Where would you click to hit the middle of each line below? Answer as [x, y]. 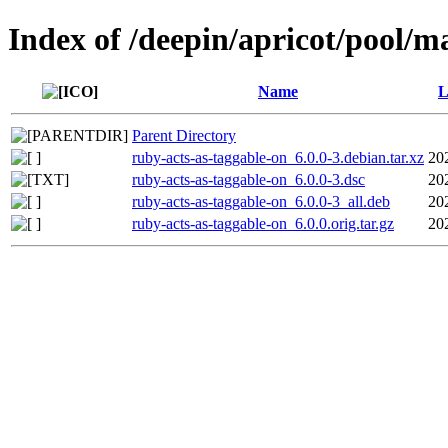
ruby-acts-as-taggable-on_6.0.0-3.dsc [248, 179]
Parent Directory [184, 135]
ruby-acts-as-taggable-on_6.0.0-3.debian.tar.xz [278, 157]
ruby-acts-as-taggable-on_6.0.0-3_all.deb [261, 201]
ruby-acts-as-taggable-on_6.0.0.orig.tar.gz [263, 223]
